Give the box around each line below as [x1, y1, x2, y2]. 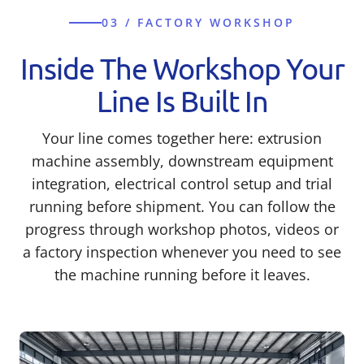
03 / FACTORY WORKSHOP [102, 14, 295, 30]
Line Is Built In [96, 82, 268, 118]
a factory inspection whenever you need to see [23, 241, 341, 262]
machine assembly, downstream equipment [31, 150, 333, 171]
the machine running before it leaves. [54, 264, 310, 284]
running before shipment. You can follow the [28, 196, 336, 216]
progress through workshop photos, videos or [25, 219, 339, 239]
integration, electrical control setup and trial [32, 173, 332, 193]
